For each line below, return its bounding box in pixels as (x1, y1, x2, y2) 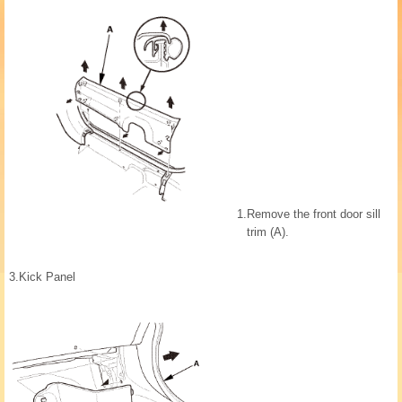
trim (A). (247, 225, 289, 240)
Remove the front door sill (247, 207, 380, 222)
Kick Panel (19, 270, 75, 284)
